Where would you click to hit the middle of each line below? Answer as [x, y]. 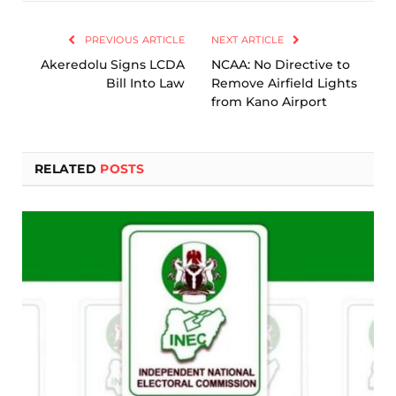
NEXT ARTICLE [249, 40]
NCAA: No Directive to [281, 65]
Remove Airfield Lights [284, 84]
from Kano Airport [269, 102]
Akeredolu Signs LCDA [113, 65]
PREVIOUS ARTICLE [133, 40]
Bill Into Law [145, 84]
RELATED [68, 169]
